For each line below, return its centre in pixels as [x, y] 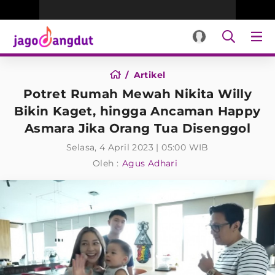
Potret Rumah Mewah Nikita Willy [137, 94]
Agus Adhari [150, 163]
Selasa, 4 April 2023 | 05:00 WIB [137, 147]
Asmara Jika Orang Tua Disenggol [137, 128]
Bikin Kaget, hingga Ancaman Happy [137, 111]
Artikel [149, 75]
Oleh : [106, 163]
